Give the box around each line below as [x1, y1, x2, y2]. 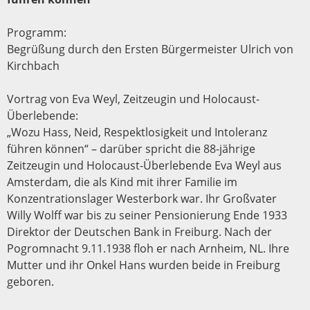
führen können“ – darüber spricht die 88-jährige [7, 140, 255, 156]
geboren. [7, 273, 54, 289]
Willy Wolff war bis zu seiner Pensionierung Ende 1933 [7, 207, 287, 223]
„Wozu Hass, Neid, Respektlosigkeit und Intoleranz [7, 124, 267, 140]
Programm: [7, 24, 66, 40]
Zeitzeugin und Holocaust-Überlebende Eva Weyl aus [7, 157, 282, 173]
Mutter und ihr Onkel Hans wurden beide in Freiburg [7, 257, 280, 273]
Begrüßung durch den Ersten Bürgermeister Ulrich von [7, 41, 293, 57]
